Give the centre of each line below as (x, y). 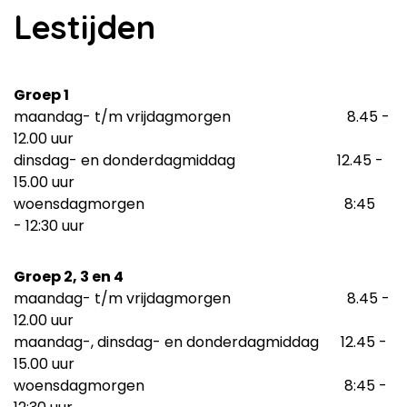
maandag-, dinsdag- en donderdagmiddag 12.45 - (200, 342)
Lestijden (84, 27)
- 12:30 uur (49, 226)
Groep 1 (41, 95)
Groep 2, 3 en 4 (69, 277)
